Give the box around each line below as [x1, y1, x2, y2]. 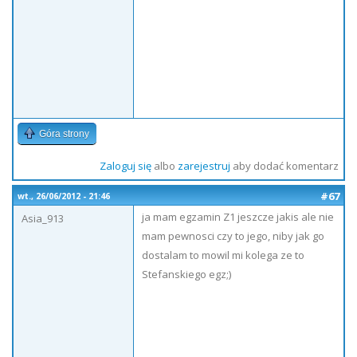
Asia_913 [22, 211, 64, 226]
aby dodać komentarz [229, 159, 339, 173]
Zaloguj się [99, 159, 151, 173]
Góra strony [39, 128, 89, 139]
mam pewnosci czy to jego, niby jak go [142, 229, 324, 243]
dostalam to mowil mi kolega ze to [142, 248, 304, 262]
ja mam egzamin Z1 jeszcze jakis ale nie [142, 210, 334, 224]
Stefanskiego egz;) [142, 267, 231, 281]
